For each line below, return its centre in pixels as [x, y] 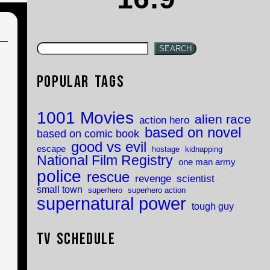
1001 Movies [85, 118]
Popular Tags [80, 82]
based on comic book [88, 134]
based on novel [193, 133]
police [59, 176]
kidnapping [203, 149]
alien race [223, 119]
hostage [165, 149]
